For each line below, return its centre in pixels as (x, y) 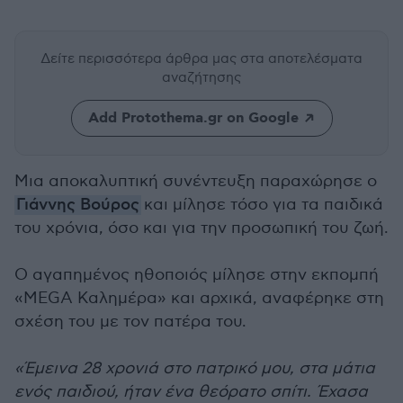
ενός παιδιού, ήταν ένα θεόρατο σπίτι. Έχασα (191, 392)
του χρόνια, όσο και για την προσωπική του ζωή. (201, 228)
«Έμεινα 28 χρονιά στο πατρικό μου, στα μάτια (195, 368)
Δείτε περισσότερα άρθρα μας (140, 58)
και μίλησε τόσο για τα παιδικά (264, 205)
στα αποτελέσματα (301, 58)
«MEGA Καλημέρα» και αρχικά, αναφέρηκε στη (199, 298)
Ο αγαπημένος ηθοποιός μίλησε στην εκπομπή (197, 275)
